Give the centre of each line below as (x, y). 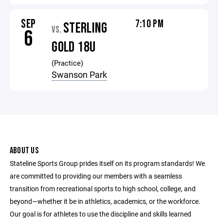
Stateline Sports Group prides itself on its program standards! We (107, 163)
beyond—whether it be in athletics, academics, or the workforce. (105, 201)
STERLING (85, 28)
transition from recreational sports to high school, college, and (103, 189)
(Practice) (68, 63)
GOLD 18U (74, 47)
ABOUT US (24, 151)
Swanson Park (80, 74)
